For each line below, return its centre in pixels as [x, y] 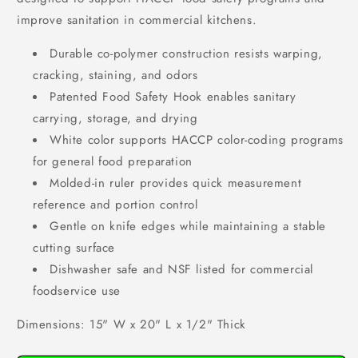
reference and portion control [115, 205]
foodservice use [77, 291]
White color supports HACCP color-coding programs [197, 140]
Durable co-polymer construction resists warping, [186, 54]
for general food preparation [113, 161]
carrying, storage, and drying [115, 118]
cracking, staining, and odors [115, 75]
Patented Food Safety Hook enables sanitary [173, 97]
